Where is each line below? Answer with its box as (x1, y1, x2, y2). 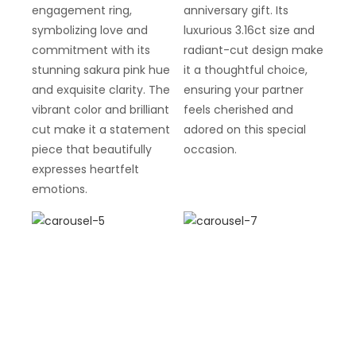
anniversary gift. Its (183, 2, 288, 18)
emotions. (32, 180, 87, 197)
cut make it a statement (32, 121, 170, 137)
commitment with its (32, 41, 150, 58)
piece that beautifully (32, 141, 152, 157)
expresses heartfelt (32, 161, 139, 177)
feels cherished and (183, 101, 293, 118)
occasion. (183, 141, 237, 157)
